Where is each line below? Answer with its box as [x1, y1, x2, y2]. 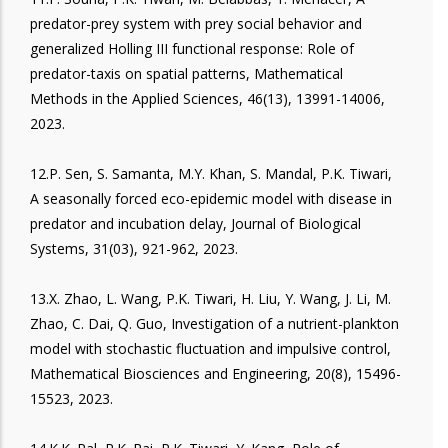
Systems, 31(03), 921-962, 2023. [30, 238, 238, 258]
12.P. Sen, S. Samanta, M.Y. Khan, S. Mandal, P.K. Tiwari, [30, 163, 392, 183]
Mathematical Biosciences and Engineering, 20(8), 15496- [30, 363, 401, 383]
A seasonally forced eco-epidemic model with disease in [30, 188, 392, 208]
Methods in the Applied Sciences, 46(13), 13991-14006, [30, 88, 385, 108]
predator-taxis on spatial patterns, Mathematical [30, 63, 343, 83]
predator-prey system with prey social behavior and [30, 13, 362, 33]
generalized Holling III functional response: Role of [30, 38, 354, 58]
